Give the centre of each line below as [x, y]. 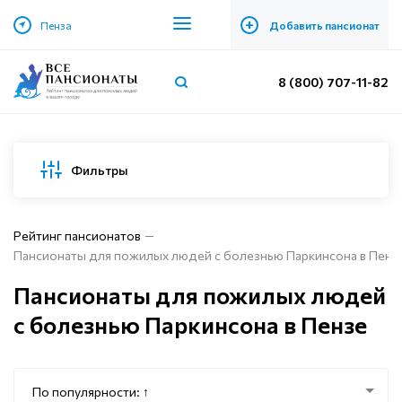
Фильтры [100, 170]
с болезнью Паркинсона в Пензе [190, 324]
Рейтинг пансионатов [77, 236]
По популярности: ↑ [91, 392]
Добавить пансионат [324, 25]
